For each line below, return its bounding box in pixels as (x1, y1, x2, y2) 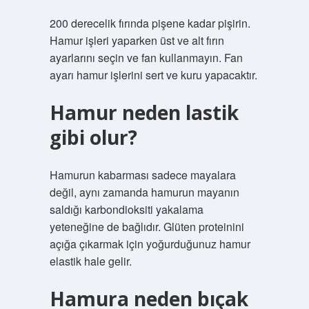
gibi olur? (49, 124, 137, 150)
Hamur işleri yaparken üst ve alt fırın (49, 32, 224, 48)
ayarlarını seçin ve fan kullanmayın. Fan (49, 50, 243, 66)
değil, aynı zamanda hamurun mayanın (49, 184, 239, 200)
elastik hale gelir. (49, 253, 132, 269)
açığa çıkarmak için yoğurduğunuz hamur (49, 236, 250, 252)
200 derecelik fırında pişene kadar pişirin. (49, 15, 250, 31)
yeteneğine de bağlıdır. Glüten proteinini (49, 219, 244, 235)
